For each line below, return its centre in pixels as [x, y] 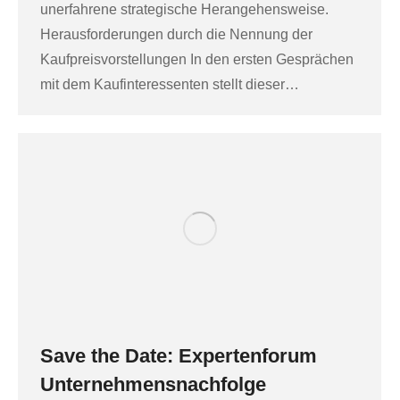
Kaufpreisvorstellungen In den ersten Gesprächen [197, 60]
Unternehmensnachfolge [153, 385]
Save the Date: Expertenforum [179, 356]
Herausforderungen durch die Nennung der [176, 35]
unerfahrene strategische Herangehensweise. [184, 10]
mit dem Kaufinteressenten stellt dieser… [170, 85]
